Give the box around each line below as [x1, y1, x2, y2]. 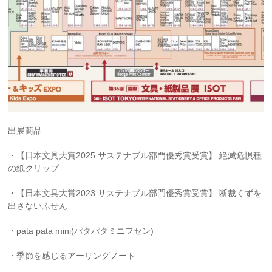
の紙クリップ [8, 163, 59, 174]
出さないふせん [8, 201, 68, 211]
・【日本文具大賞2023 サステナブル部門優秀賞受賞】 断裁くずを [8, 188, 262, 199]
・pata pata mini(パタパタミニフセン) [8, 226, 154, 236]
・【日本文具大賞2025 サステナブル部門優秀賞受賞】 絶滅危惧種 [8, 151, 262, 161]
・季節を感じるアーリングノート [8, 251, 136, 261]
